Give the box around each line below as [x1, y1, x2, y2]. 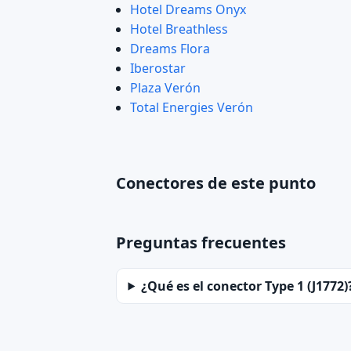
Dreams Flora [129, 40, 210, 58]
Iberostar [129, 60, 186, 78]
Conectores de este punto [116, 172, 316, 194]
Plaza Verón [129, 79, 201, 97]
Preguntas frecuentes [116, 232, 286, 254]
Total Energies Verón [129, 99, 253, 117]
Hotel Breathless [129, 20, 228, 38]
